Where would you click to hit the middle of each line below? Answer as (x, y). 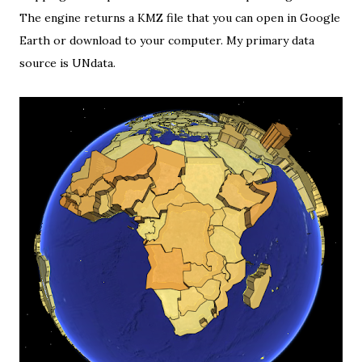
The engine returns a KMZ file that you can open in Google (180, 18)
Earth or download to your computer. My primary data (167, 40)
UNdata (93, 63)
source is (46, 63)
